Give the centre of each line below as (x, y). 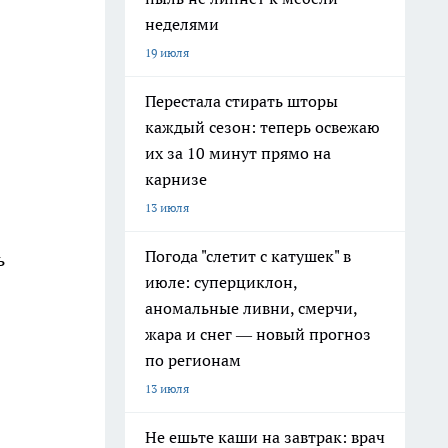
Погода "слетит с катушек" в (248, 256)
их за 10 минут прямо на (238, 153)
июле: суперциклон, (221, 282)
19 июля (167, 52)
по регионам (193, 360)
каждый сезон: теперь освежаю (262, 127)
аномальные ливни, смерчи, (251, 308)
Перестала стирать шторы (241, 101)
